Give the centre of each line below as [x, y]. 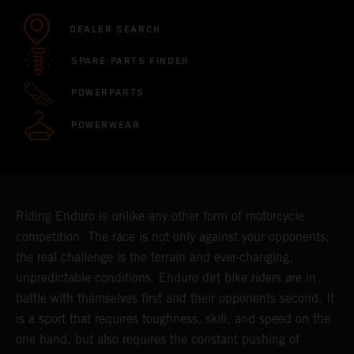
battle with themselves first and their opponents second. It [175, 299]
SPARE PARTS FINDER [130, 62]
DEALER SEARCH [115, 30]
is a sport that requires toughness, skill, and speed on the [173, 319]
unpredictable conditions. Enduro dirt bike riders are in [166, 278]
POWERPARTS [108, 93]
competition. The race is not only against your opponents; [173, 237]
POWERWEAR [106, 126]
